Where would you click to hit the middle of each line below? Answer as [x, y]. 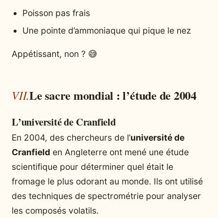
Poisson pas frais [56, 13]
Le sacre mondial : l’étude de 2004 [113, 95]
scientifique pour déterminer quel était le [92, 166]
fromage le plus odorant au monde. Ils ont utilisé [107, 181]
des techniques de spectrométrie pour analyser [106, 196]
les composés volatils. [55, 210]
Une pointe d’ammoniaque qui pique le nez [107, 31]
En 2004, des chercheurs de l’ [71, 137]
